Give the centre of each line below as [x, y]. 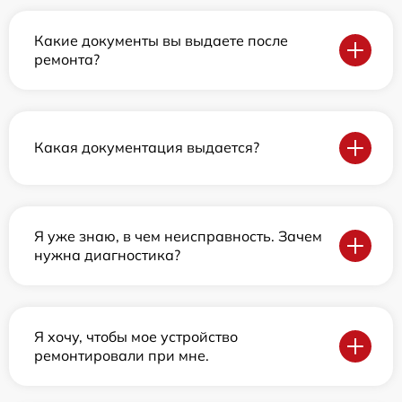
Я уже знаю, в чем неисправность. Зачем [178, 236]
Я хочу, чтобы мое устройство [136, 336]
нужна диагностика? [107, 254]
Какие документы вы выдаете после [161, 40]
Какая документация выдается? [147, 148]
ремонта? [67, 59]
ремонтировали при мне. [122, 355]
